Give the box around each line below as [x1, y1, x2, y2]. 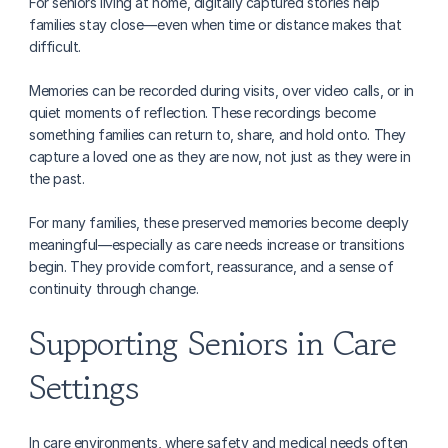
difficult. [29, 38, 81, 55]
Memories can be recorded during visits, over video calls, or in [29, 82, 414, 99]
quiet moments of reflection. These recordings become [29, 104, 376, 121]
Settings [29, 363, 138, 412]
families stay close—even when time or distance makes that [29, 16, 402, 33]
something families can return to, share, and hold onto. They [29, 126, 407, 143]
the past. [29, 170, 85, 187]
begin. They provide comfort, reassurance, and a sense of [29, 258, 394, 275]
